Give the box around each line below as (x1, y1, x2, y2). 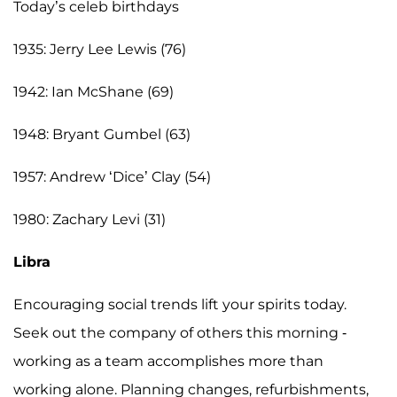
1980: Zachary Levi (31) (13, 210, 166, 228)
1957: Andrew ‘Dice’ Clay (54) (13, 167, 211, 185)
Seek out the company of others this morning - (13, 323, 346, 341)
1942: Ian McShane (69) (13, 82, 174, 100)
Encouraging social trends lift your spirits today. (13, 295, 346, 313)
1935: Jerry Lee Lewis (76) (13, 40, 186, 58)
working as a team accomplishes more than (13, 352, 323, 370)
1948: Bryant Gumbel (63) (13, 125, 191, 143)
